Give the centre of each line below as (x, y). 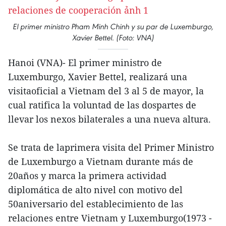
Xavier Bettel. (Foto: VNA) (113, 38)
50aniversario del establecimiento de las (96, 204)
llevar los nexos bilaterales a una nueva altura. (109, 119)
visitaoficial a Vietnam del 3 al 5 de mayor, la (106, 91)
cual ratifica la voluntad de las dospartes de (102, 105)
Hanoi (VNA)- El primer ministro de (85, 63)
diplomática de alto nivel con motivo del (95, 190)
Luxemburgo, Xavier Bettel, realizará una (98, 77)
